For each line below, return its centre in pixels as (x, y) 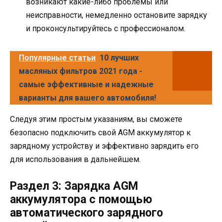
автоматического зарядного (86, 213)
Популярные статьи (57, 57)
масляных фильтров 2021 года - (81, 71)
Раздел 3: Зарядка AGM (74, 186)
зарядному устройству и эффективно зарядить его (104, 146)
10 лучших (119, 57)
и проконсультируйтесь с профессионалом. (106, 28)
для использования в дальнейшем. (75, 159)
